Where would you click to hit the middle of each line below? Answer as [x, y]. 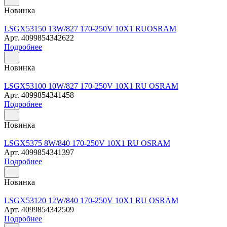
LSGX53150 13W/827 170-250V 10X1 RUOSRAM [90, 28]
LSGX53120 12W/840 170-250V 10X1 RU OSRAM [91, 200]
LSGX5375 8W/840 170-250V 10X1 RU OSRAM [87, 143]
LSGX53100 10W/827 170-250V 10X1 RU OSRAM [91, 86]
